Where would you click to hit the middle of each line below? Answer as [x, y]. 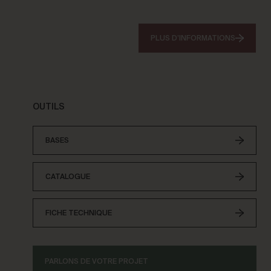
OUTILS [49, 107]
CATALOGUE [68, 177]
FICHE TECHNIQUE [79, 213]
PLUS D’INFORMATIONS [193, 38]
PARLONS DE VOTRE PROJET [96, 262]
